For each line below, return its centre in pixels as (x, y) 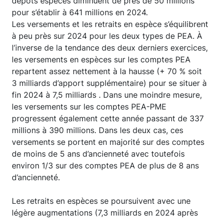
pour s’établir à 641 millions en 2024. (80, 12)
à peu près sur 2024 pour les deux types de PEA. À (107, 36)
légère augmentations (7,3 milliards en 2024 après (105, 213)
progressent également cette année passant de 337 (108, 118)
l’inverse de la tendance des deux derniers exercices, (110, 48)
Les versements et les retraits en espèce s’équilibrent (110, 24)
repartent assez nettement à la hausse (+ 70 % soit (107, 71)
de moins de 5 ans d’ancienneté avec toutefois (98, 154)
